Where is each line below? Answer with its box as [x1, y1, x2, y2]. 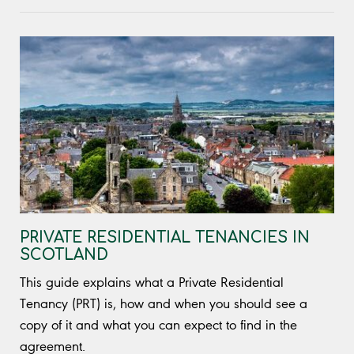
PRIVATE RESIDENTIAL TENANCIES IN [20, 229, 310, 247]
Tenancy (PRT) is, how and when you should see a [20, 296, 307, 312]
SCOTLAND [20, 247, 108, 264]
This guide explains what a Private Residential [20, 274, 284, 291]
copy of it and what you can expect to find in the [20, 317, 297, 333]
